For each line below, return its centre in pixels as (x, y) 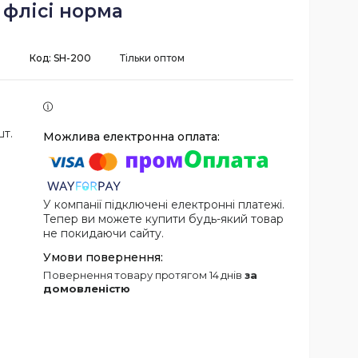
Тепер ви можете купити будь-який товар (164, 219)
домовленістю (87, 288)
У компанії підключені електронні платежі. (164, 204)
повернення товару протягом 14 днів (148, 274)
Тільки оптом (152, 58)
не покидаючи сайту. (104, 233)
